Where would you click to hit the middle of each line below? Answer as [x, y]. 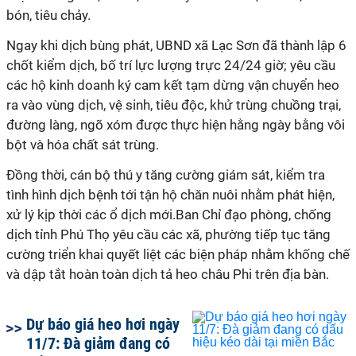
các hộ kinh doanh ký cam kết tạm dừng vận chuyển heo [173, 85]
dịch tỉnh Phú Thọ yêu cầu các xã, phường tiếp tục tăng [168, 234]
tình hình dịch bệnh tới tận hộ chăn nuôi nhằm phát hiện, [170, 195]
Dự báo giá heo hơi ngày [103, 324]
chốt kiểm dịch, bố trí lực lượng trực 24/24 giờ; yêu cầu [171, 65]
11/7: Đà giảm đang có [98, 343]
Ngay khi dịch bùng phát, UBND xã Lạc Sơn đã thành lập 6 [176, 45]
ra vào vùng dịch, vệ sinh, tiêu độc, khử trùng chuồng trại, [174, 105]
